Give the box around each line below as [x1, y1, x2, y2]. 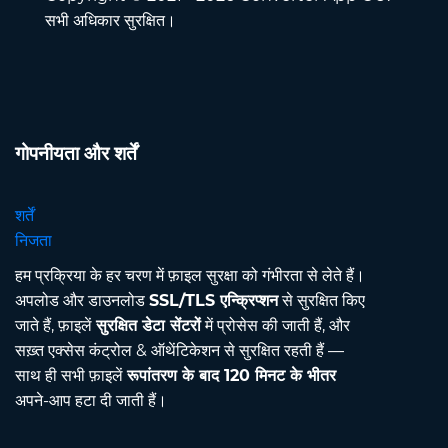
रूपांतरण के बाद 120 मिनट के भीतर [127, 366, 336, 386]
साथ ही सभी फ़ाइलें [15, 366, 127, 386]
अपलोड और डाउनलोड [15, 291, 149, 311]
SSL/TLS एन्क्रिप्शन [149, 291, 278, 311]
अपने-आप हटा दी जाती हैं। [15, 391, 167, 411]
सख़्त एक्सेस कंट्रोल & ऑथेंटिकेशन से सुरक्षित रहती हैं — [15, 341, 344, 361]
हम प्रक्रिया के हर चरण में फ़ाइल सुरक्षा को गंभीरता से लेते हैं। [15, 266, 365, 286]
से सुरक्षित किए [278, 291, 365, 311]
